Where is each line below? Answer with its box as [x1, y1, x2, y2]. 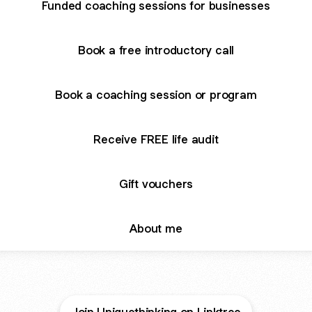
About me [130, 220, 182, 236]
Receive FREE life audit [93, 131, 219, 147]
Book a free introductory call [77, 42, 235, 58]
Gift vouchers [118, 175, 194, 192]
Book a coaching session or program [55, 86, 257, 102]
